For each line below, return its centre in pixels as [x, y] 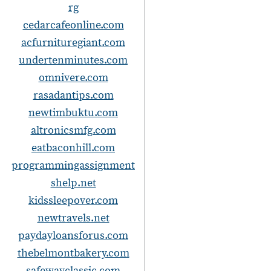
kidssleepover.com [73, 200]
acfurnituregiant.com [73, 42]
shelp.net [73, 183]
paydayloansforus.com [73, 235]
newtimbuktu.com [73, 113]
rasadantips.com [73, 95]
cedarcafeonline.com [73, 25]
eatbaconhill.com [73, 148]
